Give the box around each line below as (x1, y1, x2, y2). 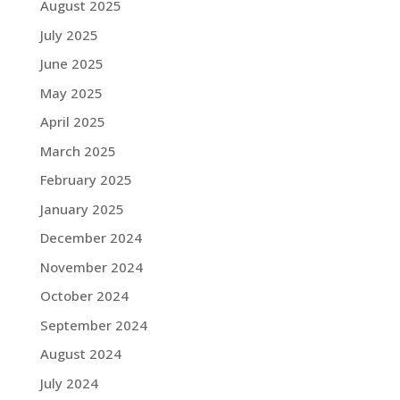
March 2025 (39, 141, 116, 160)
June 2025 (39, 54, 104, 72)
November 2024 (39, 257, 143, 276)
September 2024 (39, 315, 147, 334)
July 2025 (39, 25, 98, 44)
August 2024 (39, 345, 121, 362)
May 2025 (39, 83, 103, 102)
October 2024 (39, 287, 129, 304)
